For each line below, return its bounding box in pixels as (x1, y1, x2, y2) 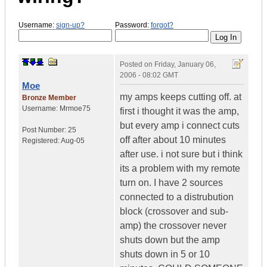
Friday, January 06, (154, 60, 216, 69)
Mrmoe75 (60, 104, 91, 113)
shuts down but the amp (120, 235, 220, 246)
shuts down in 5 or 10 (120, 249, 210, 260)
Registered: (22, 136, 61, 145)
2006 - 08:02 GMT (120, 71, 178, 80)
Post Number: (22, 126, 68, 135)
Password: (115, 20, 151, 29)
